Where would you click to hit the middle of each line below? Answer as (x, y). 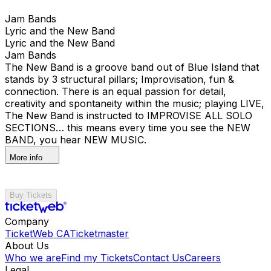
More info (26, 157)
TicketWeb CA (37, 233)
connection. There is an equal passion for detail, (116, 91)
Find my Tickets (97, 257)
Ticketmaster (99, 233)
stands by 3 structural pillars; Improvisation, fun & (119, 79)
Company (27, 221)
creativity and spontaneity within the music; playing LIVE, (135, 103)
